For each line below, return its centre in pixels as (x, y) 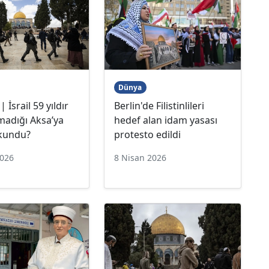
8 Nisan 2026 (140, 157)
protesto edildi (147, 134)
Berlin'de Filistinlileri (159, 105)
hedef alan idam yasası (165, 120)
